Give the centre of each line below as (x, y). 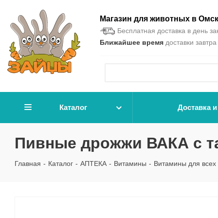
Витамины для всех (185, 163)
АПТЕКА (93, 163)
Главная (28, 163)
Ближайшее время (132, 42)
